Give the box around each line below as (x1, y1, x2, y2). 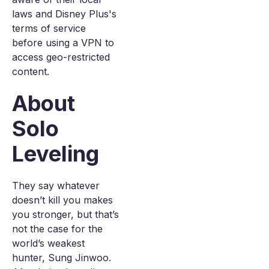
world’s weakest (12, 237, 85, 249)
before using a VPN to (12, 37, 114, 49)
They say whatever (12, 180, 100, 192)
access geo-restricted (12, 51, 110, 63)
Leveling (12, 141, 99, 167)
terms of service (12, 22, 86, 34)
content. (12, 65, 49, 77)
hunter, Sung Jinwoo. (12, 252, 111, 264)
